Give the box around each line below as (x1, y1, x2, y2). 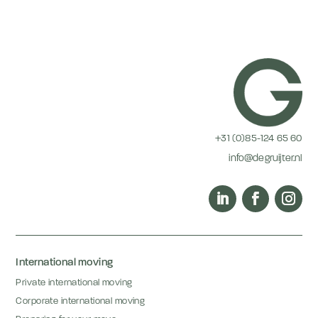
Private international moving (16, 278, 133, 288)
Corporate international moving (16, 297, 146, 307)
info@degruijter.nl (229, 153, 302, 164)
